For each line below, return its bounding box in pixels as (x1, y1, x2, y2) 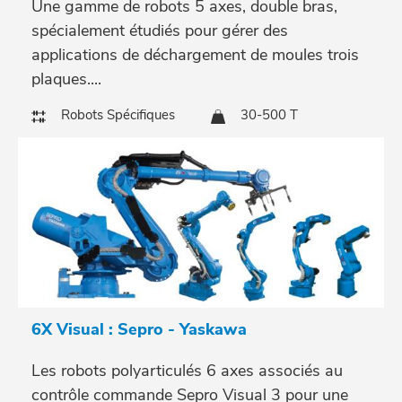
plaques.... (31, 68, 101, 91)
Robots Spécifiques (61, 106, 175, 125)
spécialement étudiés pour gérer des (31, 20, 288, 42)
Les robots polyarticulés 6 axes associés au (31, 359, 343, 381)
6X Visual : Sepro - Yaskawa (31, 318, 247, 340)
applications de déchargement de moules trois (31, 44, 359, 66)
